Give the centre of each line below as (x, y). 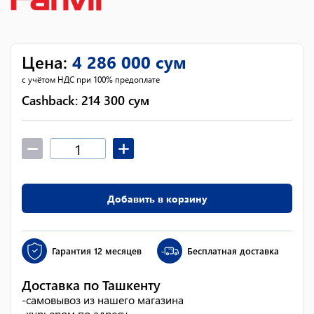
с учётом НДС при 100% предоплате (91, 79)
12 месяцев (118, 251)
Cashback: (52, 100)
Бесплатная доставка (233, 251)
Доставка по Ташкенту (91, 285)
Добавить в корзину (157, 198)
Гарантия (71, 251)
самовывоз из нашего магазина (105, 300)
